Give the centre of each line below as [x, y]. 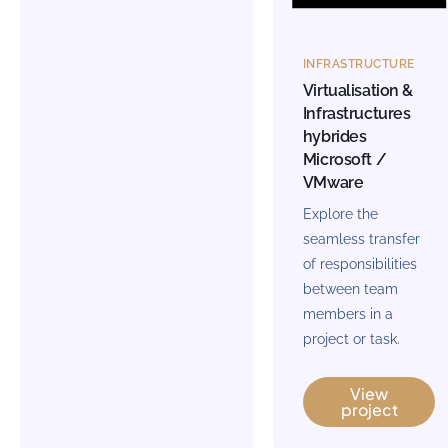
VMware [333, 183]
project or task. [351, 339]
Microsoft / [344, 160]
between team [350, 289]
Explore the [340, 214]
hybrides [334, 137]
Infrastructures [356, 114]
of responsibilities [359, 264]
